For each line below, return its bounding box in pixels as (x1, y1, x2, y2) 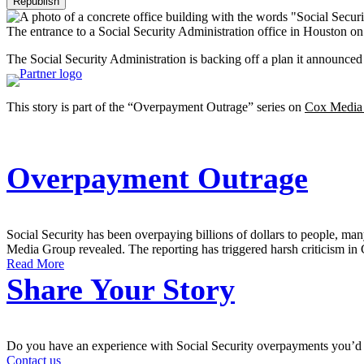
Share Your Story (6, 272, 235, 307)
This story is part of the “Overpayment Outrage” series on (6, 100, 305, 115)
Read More (6, 257, 64, 271)
